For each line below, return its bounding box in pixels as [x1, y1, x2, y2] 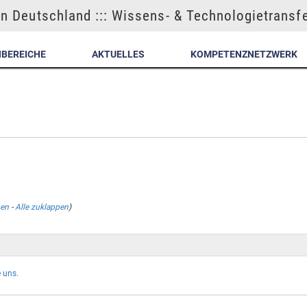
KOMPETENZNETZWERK [190, 49, 297, 60]
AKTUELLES [92, 49, 145, 60]
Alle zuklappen [15, 201, 69, 212]
